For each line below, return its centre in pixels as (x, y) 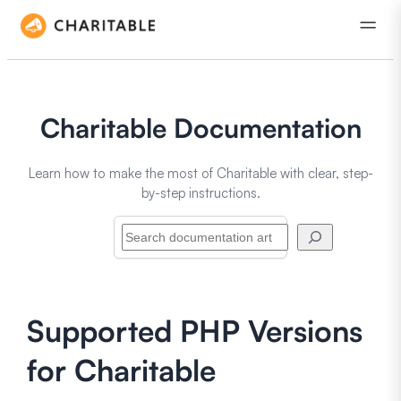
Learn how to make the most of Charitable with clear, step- (200, 173)
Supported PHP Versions (195, 330)
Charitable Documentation (200, 127)
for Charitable (122, 370)
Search (47, 225)
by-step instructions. (200, 192)
